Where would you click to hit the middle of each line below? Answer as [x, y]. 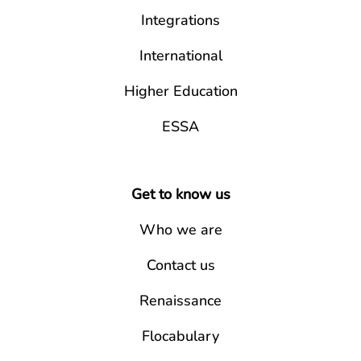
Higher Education [180, 91]
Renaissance [180, 300]
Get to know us [180, 194]
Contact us [180, 265]
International [180, 55]
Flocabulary [180, 336]
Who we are [180, 229]
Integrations [180, 20]
